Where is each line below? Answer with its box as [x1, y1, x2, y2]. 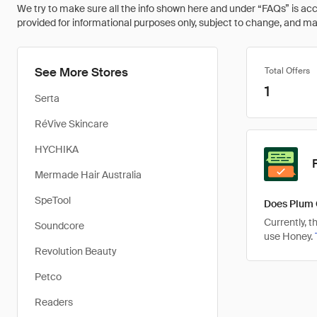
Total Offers [265, 65, 310, 76]
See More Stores [35, 64, 128, 80]
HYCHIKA [35, 143, 79, 156]
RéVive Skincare [35, 117, 108, 130]
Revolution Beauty [35, 245, 117, 258]
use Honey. [264, 230, 315, 243]
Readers [35, 296, 73, 309]
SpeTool [35, 194, 71, 207]
